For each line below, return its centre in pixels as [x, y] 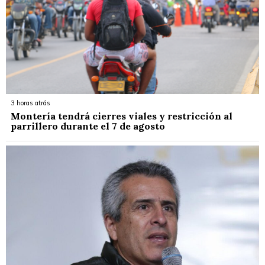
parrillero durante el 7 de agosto [88, 126]
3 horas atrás [30, 103]
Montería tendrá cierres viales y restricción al [122, 116]
